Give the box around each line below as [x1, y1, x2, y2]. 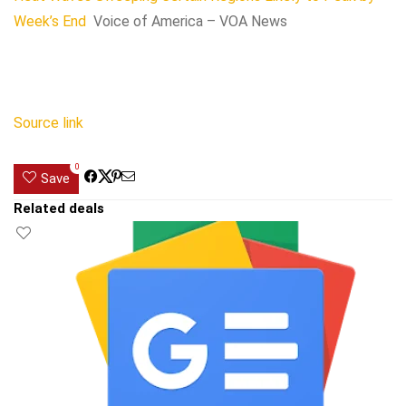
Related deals [14, 200, 104, 217]
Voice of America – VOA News [93, 13, 287, 30]
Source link [14, 114, 83, 131]
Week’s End [14, 13, 86, 30]
